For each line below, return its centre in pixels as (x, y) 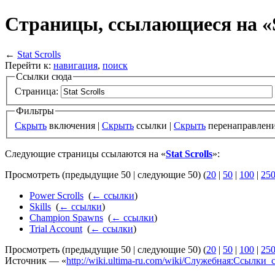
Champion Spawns (66, 218)
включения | (74, 126)
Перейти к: (29, 65)
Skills (40, 207)
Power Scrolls (56, 196)
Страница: (37, 91)
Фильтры (35, 111)
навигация (76, 65)
